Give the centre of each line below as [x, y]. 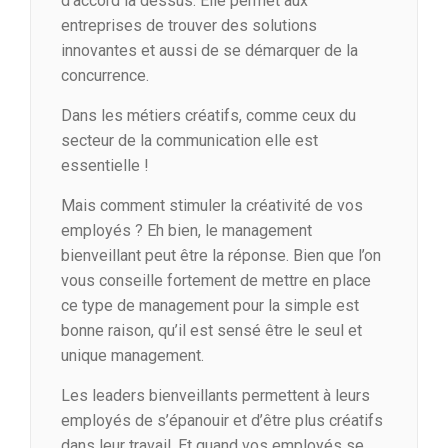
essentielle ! [105, 166]
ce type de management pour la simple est [210, 306]
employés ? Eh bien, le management [186, 231]
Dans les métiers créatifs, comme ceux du [208, 116]
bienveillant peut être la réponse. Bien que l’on [221, 256]
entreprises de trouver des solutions [189, 26]
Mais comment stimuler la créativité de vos [212, 206]
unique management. [132, 356]
